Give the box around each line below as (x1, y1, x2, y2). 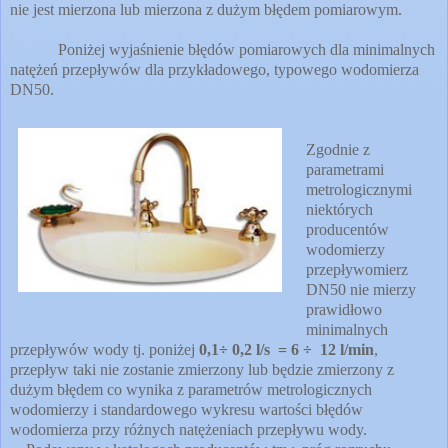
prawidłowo (306, 300, 382, 318)
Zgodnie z (306, 140, 370, 158)
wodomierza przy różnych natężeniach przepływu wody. (10, 420, 371, 438)
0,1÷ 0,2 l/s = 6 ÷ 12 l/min (199, 340, 374, 358)
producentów (306, 220, 389, 238)
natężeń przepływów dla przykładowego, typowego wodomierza (10, 60, 419, 78)
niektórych (306, 200, 373, 218)
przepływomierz (306, 260, 408, 278)
